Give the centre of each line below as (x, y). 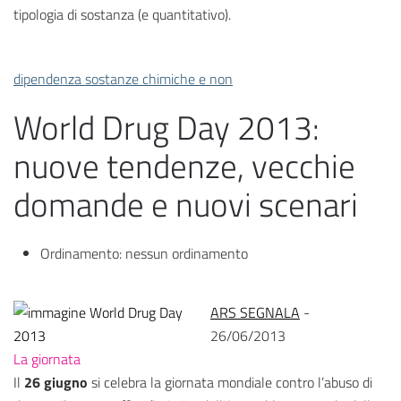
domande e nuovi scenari (186, 205)
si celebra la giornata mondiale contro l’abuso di (230, 383)
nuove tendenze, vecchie (184, 166)
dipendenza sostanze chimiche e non (123, 79)
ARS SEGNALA (255, 313)
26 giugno (56, 383)
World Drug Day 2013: (166, 128)
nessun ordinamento (187, 254)
